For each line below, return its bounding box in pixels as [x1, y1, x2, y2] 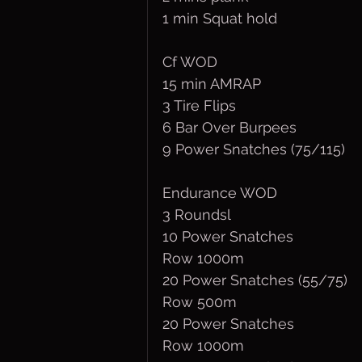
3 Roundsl [162, 206, 231, 223]
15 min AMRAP [162, 75, 261, 92]
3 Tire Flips [162, 97, 236, 114]
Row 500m [162, 293, 237, 310]
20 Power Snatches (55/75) [162, 271, 347, 288]
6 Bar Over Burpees [162, 119, 297, 136]
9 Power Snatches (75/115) [162, 141, 345, 158]
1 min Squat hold [162, 10, 277, 27]
